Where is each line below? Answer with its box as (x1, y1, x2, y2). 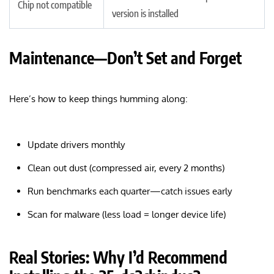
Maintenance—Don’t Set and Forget (9, 47, 242, 68)
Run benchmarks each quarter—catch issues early (28, 185, 232, 197)
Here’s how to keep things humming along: (9, 92, 188, 105)
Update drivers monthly (28, 138, 125, 150)
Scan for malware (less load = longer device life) (28, 208, 226, 220)
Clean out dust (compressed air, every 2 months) (28, 161, 224, 174)
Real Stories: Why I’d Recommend (9, 246, 228, 267)
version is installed (112, 7, 179, 20)
